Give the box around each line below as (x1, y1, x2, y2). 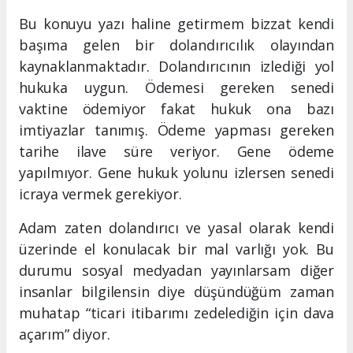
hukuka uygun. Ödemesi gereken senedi (19, 77, 334, 97)
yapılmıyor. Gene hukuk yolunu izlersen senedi (19, 162, 334, 182)
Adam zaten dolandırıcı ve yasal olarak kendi (19, 217, 334, 237)
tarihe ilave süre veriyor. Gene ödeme (19, 141, 334, 161)
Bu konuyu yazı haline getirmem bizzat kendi (19, 13, 334, 33)
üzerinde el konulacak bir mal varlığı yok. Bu (19, 239, 334, 258)
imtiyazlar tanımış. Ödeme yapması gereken (19, 120, 334, 139)
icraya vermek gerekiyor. (19, 184, 182, 203)
